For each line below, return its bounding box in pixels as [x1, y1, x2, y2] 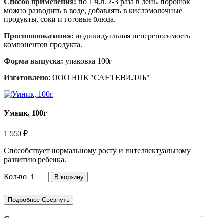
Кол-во [4, 172, 27, 181]
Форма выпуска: [4, 56, 63, 65]
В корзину [54, 173, 84, 181]
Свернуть [42, 196, 70, 203]
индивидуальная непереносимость [73, 31, 190, 40]
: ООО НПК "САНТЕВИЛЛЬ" [48, 73, 150, 82]
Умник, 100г [4, 109, 47, 117]
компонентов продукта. [4, 40, 82, 49]
